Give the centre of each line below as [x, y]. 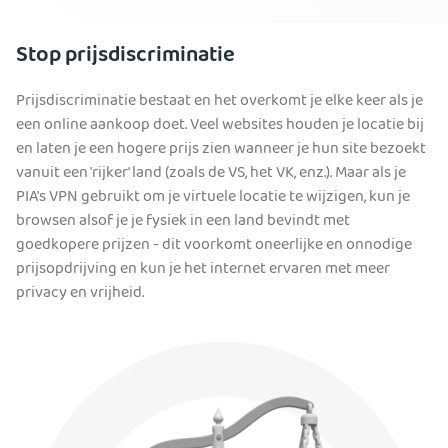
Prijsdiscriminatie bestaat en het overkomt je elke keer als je [219, 102]
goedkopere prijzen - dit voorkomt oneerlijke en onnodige [214, 246]
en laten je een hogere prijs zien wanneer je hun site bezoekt [221, 150]
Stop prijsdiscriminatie [125, 57]
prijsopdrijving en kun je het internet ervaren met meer [203, 270]
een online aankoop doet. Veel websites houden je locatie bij [220, 126]
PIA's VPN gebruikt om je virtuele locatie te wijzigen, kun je [213, 198]
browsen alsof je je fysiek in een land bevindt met [183, 222]
